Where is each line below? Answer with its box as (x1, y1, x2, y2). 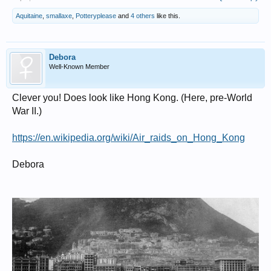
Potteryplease (76, 11, 116, 19)
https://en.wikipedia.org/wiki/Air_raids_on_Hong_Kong (12, 132, 245, 143)
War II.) (12, 105, 42, 116)
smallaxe (46, 11, 72, 19)
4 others (131, 11, 155, 19)
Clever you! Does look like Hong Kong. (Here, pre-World (12, 92, 252, 103)
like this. (155, 11, 180, 19)
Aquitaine (16, 11, 42, 19)
